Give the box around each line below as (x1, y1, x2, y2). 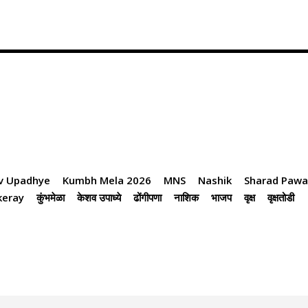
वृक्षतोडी (267, 190, 295, 205)
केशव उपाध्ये (77, 190, 122, 205)
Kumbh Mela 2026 (63, 173, 152, 188)
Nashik (198, 173, 232, 188)
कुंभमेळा (36, 190, 65, 205)
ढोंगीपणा (133, 190, 162, 205)
